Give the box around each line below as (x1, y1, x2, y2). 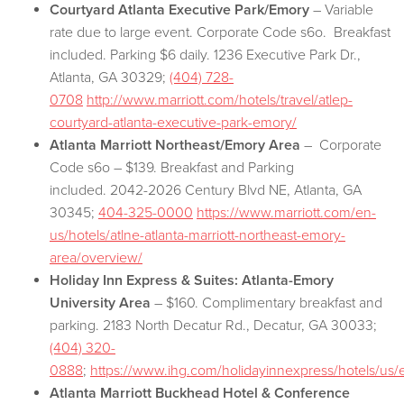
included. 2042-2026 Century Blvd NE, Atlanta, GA (50, 181, 362, 200)
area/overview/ (50, 249, 142, 268)
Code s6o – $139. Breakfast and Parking (50, 159, 294, 178)
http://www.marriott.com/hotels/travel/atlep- (87, 91, 353, 110)
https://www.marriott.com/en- (197, 204, 376, 223)
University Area (50, 294, 151, 313)
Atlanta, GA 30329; (50, 69, 170, 87)
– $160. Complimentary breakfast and (151, 294, 382, 313)
